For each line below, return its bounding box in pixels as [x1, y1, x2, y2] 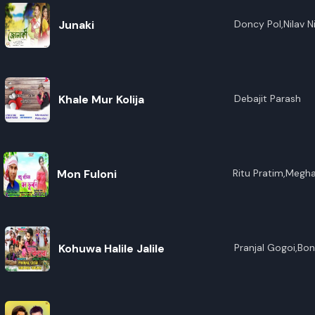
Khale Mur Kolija [58, 92, 144, 107]
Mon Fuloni [56, 167, 117, 181]
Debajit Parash [233, 92, 301, 105]
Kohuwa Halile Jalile [58, 241, 165, 256]
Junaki [58, 18, 94, 32]
